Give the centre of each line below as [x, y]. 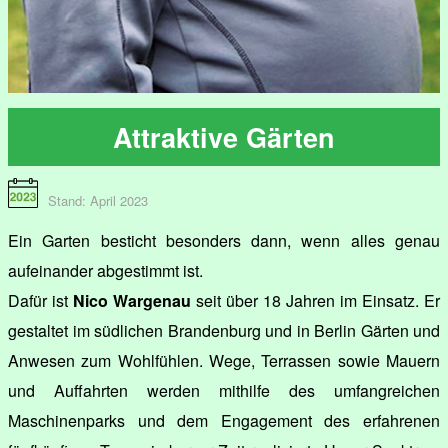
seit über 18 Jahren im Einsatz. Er [315, 301]
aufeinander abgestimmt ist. [105, 271]
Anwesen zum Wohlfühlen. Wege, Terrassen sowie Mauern [224, 361]
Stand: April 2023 [98, 201]
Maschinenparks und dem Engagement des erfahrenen [224, 421]
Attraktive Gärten [224, 137]
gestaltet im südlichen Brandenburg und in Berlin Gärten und [224, 331]
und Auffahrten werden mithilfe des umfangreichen [224, 391]
